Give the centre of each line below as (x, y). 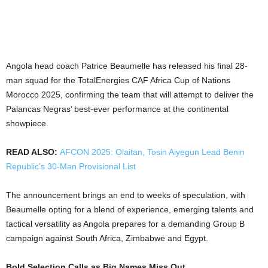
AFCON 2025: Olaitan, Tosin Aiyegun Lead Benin (152, 152)
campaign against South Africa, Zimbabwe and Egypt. (107, 238)
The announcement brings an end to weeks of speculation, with (126, 195)
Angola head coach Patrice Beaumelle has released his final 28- (127, 66)
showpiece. (27, 123)
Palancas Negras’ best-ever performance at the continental (117, 109)
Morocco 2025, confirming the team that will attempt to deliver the (130, 94)
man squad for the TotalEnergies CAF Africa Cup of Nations (118, 80)
